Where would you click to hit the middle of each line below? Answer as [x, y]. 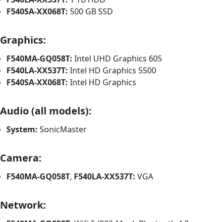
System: [22, 130]
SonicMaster [62, 130]
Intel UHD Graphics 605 [117, 59]
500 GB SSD [91, 12]
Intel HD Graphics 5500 [112, 71]
